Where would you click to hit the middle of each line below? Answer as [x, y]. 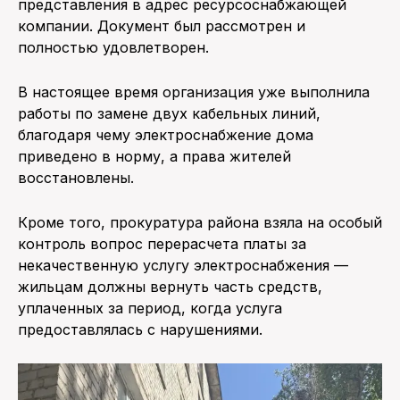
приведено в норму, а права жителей [154, 157]
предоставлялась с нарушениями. [140, 330]
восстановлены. [76, 178]
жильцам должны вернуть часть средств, [170, 287]
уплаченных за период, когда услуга [150, 308]
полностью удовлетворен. [113, 48]
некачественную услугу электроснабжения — [183, 266]
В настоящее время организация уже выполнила [194, 92]
